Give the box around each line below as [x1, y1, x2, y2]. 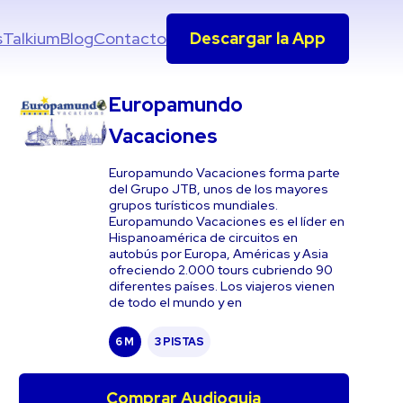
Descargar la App [190, 28, 327, 49]
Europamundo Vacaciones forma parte [108, 165, 340, 181]
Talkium [3, 28, 61, 49]
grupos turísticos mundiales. [108, 197, 278, 213]
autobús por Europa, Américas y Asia [108, 246, 328, 262]
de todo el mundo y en [108, 294, 242, 310]
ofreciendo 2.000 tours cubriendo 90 [108, 262, 333, 278]
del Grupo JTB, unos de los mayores [108, 181, 328, 197]
